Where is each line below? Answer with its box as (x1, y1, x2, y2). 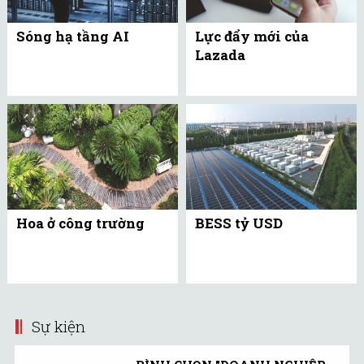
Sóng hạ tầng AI (16, 26, 129, 45)
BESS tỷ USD (195, 214, 283, 233)
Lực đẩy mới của (195, 26, 309, 45)
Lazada (195, 45, 245, 64)
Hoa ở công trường (16, 214, 145, 233)
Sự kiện (32, 315, 85, 336)
